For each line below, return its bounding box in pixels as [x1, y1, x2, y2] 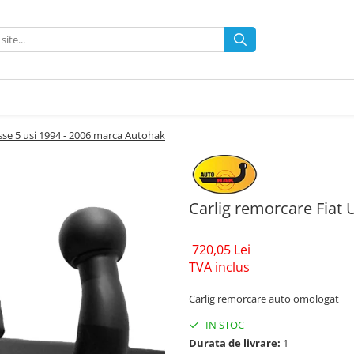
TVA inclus [189, 258, 250, 277]
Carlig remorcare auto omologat [189, 292, 339, 307]
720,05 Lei [192, 241, 250, 259]
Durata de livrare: [189, 336, 281, 351]
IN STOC [203, 318, 244, 333]
